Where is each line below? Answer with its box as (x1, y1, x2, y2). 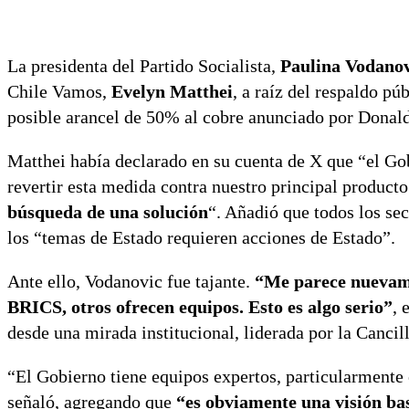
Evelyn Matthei (111, 81, 233, 102)
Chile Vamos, (7, 81, 111, 102)
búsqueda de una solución (7, 202, 208, 223)
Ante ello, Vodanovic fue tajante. (7, 271, 255, 292)
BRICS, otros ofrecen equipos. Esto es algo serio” (7, 297, 393, 318)
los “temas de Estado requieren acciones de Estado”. (7, 227, 395, 248)
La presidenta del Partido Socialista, (7, 56, 280, 77)
